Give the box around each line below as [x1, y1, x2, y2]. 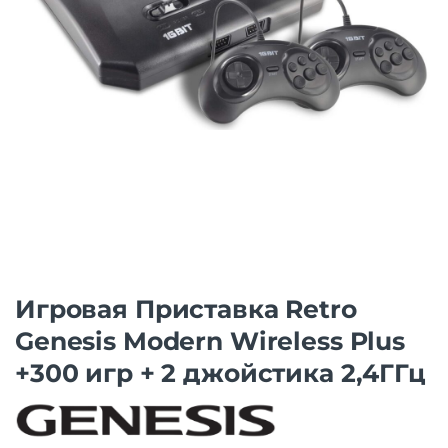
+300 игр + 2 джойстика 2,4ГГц [15, 357, 426, 388]
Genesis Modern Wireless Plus [15, 325, 406, 356]
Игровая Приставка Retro [15, 293, 357, 324]
